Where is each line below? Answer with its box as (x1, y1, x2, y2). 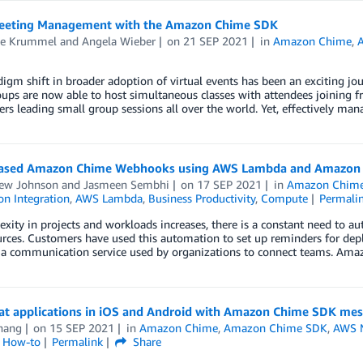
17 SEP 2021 (197, 177, 263, 191)
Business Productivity (147, 191, 255, 205)
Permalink (52, 335, 104, 348)
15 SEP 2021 (49, 321, 115, 335)
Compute (260, 191, 308, 205)
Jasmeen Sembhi (83, 177, 169, 191)
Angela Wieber (81, 34, 156, 48)
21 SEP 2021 (183, 34, 249, 48)
